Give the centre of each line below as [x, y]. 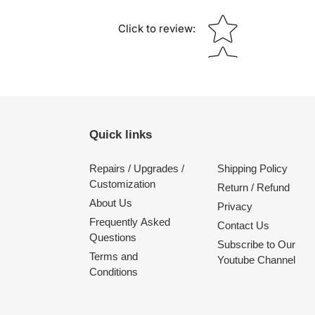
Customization [122, 184]
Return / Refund [253, 187]
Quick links [121, 135]
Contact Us [243, 225]
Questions [113, 237]
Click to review [155, 29]
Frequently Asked [130, 221]
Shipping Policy [252, 168]
